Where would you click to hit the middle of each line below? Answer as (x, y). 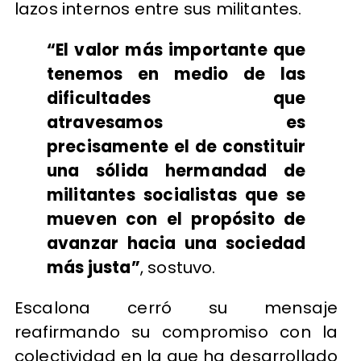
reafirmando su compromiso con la (176, 332)
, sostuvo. (178, 267)
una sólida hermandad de (176, 170)
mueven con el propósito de (176, 219)
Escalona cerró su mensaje (176, 307)
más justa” (93, 267)
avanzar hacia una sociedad (176, 243)
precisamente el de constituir (176, 146)
